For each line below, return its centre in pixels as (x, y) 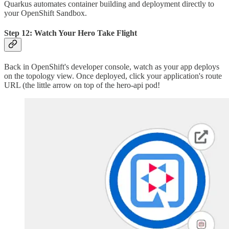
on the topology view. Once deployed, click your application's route (113, 76)
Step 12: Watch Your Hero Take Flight (71, 33)
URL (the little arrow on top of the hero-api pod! (82, 85)
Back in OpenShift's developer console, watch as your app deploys (112, 67)
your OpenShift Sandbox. (45, 13)
